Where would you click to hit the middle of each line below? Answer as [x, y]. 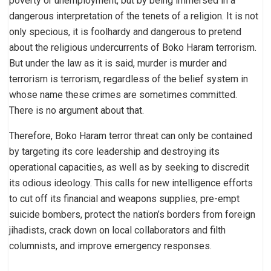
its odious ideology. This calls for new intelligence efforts [131, 183]
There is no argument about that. [77, 110]
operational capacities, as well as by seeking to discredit [129, 167]
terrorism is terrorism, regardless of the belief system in [129, 79]
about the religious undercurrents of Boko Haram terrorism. [133, 47]
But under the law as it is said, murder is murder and [118, 63]
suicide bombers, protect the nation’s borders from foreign [132, 214]
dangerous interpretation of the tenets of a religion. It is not [134, 16]
